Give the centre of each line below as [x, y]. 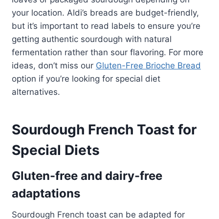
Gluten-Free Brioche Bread [148, 65]
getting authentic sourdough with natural [92, 39]
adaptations [46, 193]
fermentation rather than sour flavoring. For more [108, 52]
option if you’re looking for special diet [86, 78]
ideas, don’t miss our [54, 65]
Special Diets [56, 150]
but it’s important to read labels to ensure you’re [106, 26]
